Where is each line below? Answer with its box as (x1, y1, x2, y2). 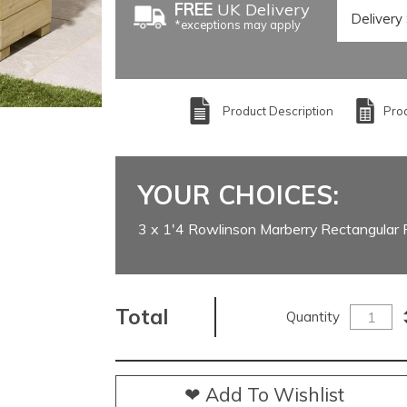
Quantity (286, 308, 341, 326)
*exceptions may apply (174, 16, 301, 32)
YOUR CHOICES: (137, 178, 339, 211)
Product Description (222, 103, 333, 118)
